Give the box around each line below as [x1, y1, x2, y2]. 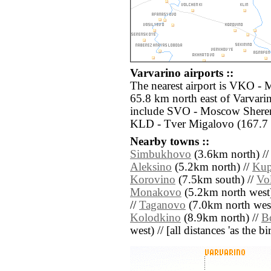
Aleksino [130, 161, 172, 174]
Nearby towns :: [130, 135, 209, 148]
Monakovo [130, 186, 181, 199]
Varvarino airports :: [130, 67, 233, 80]
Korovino [130, 174, 175, 186]
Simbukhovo [130, 148, 191, 161]
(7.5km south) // [175, 174, 256, 186]
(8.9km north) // [181, 212, 261, 224]
